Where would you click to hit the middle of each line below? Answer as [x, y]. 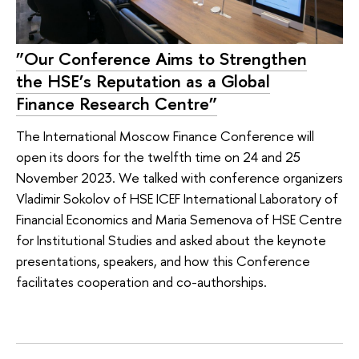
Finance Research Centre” [117, 104]
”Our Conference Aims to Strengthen [161, 59]
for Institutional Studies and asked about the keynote [171, 240]
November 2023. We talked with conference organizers [179, 177]
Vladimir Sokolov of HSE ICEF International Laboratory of [177, 198]
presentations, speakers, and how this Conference [163, 260]
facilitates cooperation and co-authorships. [141, 281]
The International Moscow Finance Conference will [165, 135]
